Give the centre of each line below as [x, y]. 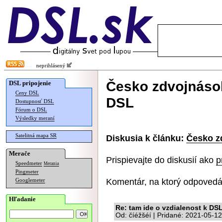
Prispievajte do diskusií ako [161, 160]
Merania [51, 164]
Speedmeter [29, 163]
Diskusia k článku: [145, 138]
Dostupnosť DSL [35, 101]
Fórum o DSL [31, 110]
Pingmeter [27, 172]
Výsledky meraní [35, 118]
